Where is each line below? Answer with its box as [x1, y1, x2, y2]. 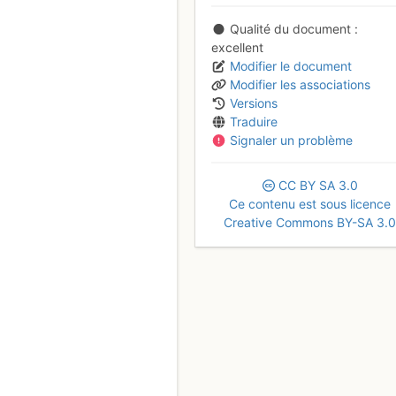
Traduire [230, 113, 278, 129]
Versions [230, 95, 278, 110]
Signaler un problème [230, 132, 353, 148]
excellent [210, 39, 263, 55]
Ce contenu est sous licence [229, 195, 392, 211]
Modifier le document [230, 57, 352, 73]
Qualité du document [230, 20, 351, 36]
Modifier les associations [230, 76, 370, 92]
